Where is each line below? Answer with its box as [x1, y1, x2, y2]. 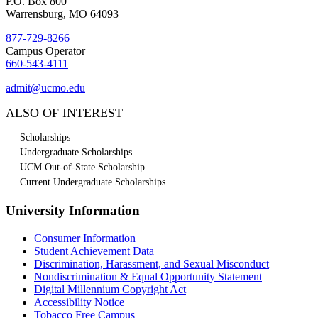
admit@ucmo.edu [6, 81, 85, 94]
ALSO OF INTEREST [6, 105, 123, 120]
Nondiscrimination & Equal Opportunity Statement [34, 270, 262, 283]
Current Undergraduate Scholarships [20, 176, 165, 187]
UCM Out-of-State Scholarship [20, 161, 145, 172]
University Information [6, 202, 140, 218]
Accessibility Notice [34, 295, 124, 308]
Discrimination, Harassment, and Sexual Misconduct [34, 257, 269, 270]
